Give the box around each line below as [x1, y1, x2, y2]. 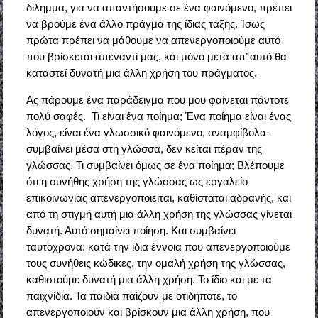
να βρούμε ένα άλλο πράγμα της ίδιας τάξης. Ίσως [26, 18, 265, 31]
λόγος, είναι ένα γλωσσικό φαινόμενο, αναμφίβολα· [26, 126, 270, 139]
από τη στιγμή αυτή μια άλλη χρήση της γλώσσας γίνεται [26, 208, 292, 221]
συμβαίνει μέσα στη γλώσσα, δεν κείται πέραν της [26, 143, 262, 155]
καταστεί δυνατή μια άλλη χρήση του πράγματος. [26, 67, 257, 79]
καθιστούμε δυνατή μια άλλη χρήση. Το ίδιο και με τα [26, 273, 272, 286]
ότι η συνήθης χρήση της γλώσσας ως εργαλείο [26, 175, 248, 188]
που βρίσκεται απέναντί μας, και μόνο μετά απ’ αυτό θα [26, 50, 287, 63]
